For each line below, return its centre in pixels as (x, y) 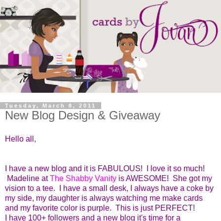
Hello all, (20, 139)
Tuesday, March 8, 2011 (51, 106)
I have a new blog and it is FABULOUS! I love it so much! (105, 168)
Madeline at (27, 178)
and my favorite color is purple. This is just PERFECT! (102, 208)
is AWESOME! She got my (164, 178)
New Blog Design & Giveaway (83, 115)
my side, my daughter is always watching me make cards (104, 198)
